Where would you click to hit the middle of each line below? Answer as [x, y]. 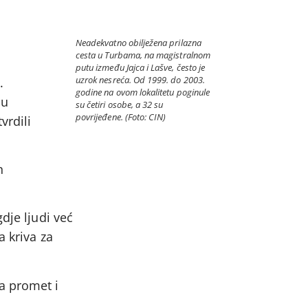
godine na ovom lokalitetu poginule [143, 92]
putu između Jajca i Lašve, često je [141, 68]
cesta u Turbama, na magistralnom [143, 55]
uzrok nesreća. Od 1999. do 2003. [140, 80]
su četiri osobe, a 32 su [120, 105]
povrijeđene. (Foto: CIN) [121, 117]
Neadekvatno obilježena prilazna [139, 43]
